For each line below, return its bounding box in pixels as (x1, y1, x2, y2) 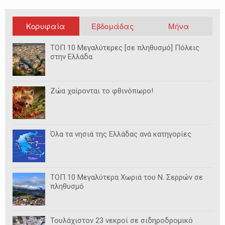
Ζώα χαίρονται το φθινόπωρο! (50, 86, 153, 95)
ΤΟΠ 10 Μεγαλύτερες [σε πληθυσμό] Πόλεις (50, 43, 199, 52)
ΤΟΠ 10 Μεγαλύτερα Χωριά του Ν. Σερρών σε (50, 172, 203, 182)
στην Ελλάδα (50, 52, 92, 61)
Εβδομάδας (91, 20, 134, 31)
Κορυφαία (26, 20, 66, 31)
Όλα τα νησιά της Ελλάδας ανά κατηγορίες (50, 129, 191, 139)
